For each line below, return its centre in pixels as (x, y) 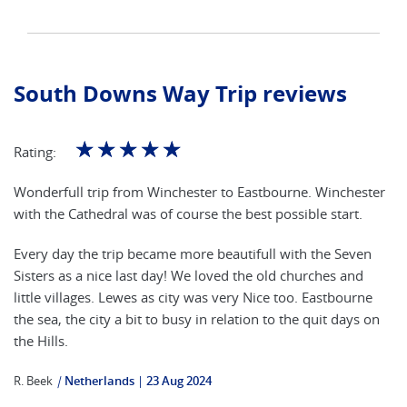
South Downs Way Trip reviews (180, 94)
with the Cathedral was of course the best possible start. (188, 213)
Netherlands (99, 381)
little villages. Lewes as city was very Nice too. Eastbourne (193, 297)
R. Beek (33, 381)
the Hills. (41, 341)
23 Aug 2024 (179, 381)
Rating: (35, 152)
